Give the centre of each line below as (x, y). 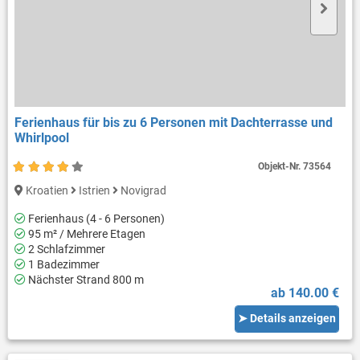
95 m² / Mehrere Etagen (85, 233)
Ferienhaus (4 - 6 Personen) (95, 218)
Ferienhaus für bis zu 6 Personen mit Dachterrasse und (173, 122)
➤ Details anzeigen (287, 319)
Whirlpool (41, 137)
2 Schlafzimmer (65, 249)
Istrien (94, 190)
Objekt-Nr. (281, 166)
